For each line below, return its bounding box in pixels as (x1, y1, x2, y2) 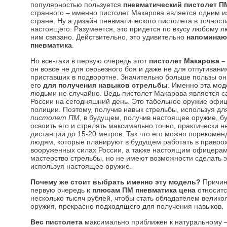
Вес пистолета (30, 218, 83, 226)
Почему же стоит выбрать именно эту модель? (30, 178, 201, 186)
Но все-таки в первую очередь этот (30, 57, 149, 65)
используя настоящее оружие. (30, 162, 132, 170)
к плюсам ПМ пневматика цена (87, 186, 196, 194)
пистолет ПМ (30, 113, 80, 122)
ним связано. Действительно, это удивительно (30, 33, 186, 41)
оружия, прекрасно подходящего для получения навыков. (30, 202, 223, 210)
